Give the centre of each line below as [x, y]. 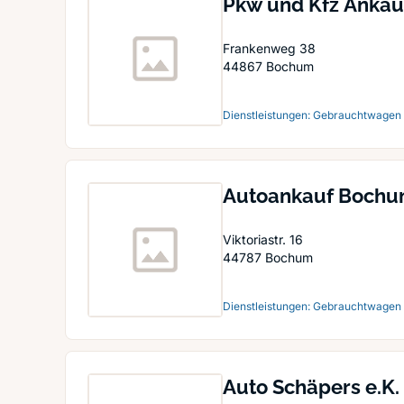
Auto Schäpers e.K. [311, 387]
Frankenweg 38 [269, 48]
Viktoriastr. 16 [263, 239]
